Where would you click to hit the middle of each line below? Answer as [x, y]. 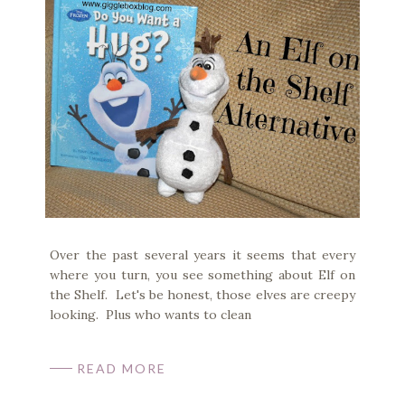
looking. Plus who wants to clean [151, 314]
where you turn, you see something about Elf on [202, 274]
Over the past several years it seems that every [202, 254]
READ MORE [122, 368]
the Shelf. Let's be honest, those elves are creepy [202, 294]
